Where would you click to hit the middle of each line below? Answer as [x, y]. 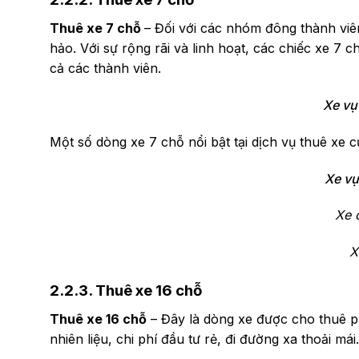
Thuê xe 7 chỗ [97, 28]
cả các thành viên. [107, 69]
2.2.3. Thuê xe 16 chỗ [126, 290]
